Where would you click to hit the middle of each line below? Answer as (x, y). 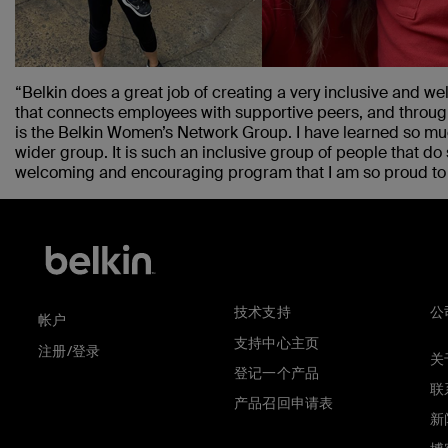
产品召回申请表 (283, 402)
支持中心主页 (276, 342)
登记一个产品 (276, 372)
